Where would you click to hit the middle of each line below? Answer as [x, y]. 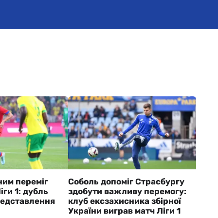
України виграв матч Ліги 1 [124, 211]
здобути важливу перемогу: [127, 191]
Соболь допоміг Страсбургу [126, 182]
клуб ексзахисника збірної [124, 201]
